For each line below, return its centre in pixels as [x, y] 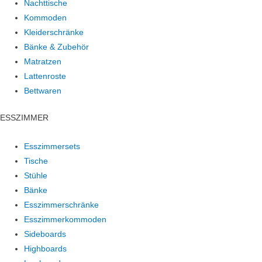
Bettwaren [43, 91]
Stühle [36, 175]
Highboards [46, 249]
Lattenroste [45, 77]
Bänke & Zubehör [57, 47]
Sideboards [45, 234]
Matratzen [43, 62]
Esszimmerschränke [62, 205]
